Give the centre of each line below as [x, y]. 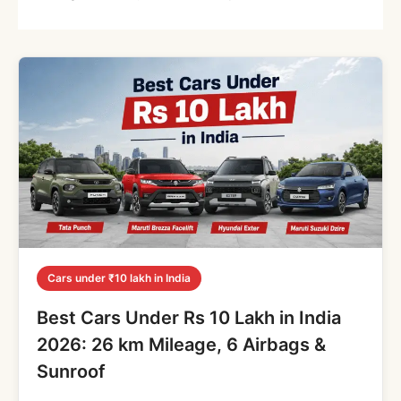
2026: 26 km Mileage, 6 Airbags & [181, 344]
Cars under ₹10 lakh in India [119, 277]
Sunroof [71, 371]
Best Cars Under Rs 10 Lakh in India [189, 317]
